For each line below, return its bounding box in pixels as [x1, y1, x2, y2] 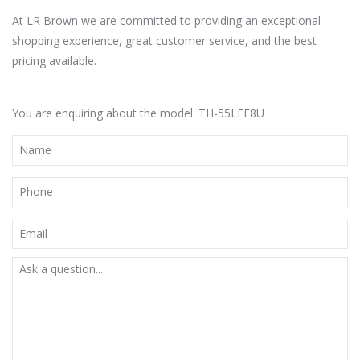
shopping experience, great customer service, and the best [12, 32, 317, 48]
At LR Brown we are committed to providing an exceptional [12, 12, 321, 28]
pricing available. [12, 52, 96, 68]
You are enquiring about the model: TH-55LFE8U [12, 104, 264, 121]
